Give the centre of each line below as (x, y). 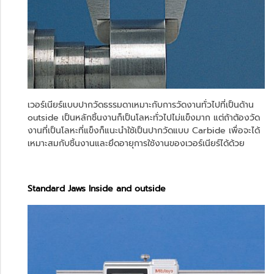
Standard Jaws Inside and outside (97, 189)
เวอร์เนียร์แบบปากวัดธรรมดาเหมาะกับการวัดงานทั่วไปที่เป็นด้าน (141, 105)
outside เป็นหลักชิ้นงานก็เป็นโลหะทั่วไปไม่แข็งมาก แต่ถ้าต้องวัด (144, 118)
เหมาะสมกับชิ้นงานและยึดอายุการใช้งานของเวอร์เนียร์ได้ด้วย (136, 144)
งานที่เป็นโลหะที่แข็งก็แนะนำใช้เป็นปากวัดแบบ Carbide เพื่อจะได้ (144, 131)
